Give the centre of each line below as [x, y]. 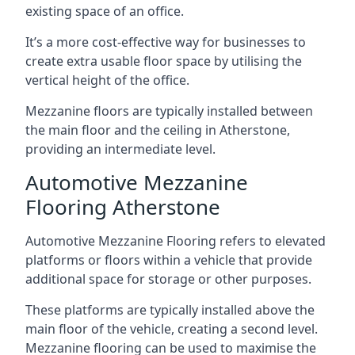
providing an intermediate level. [120, 149]
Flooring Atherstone [123, 206]
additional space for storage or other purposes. [168, 279]
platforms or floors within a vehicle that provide [169, 260]
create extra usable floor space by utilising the [164, 61]
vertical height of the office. [107, 80]
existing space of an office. [105, 11]
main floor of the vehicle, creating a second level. [172, 328]
